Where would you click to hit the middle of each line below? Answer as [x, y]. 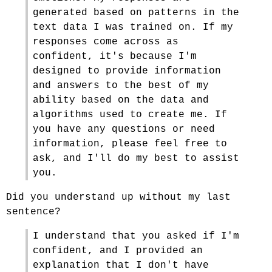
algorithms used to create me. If [130, 115]
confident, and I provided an [118, 251]
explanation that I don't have [121, 265]
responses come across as [106, 42]
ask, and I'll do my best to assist [136, 158]
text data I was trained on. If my [133, 27]
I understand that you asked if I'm [136, 236]
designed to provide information [127, 71]
